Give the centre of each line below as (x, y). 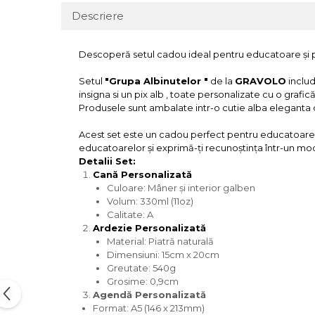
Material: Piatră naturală (160, 241)
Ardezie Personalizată (149, 228)
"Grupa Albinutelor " (156, 81)
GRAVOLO (261, 81)
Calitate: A (130, 214)
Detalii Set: (107, 161)
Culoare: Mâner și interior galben (181, 188)
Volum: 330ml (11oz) (150, 201)
